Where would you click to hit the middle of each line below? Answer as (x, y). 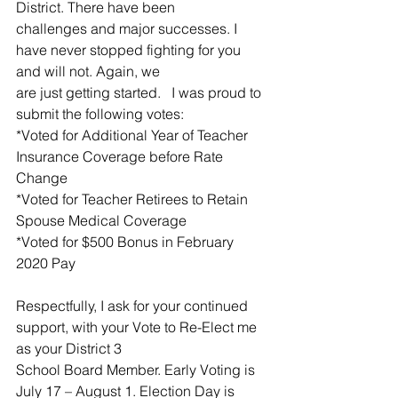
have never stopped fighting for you (130, 49)
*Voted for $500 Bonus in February (127, 241)
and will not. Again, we (88, 71)
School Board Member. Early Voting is (137, 369)
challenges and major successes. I (128, 28)
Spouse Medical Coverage (101, 220)
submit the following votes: (100, 113)
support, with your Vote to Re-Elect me (138, 326)
